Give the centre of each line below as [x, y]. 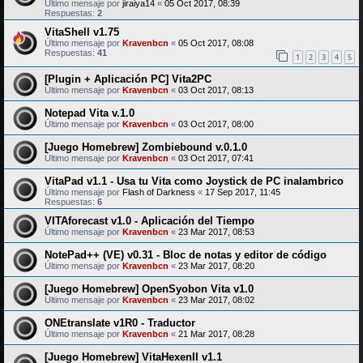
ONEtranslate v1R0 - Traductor [120, 323]
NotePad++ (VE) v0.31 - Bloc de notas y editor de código [186, 255]
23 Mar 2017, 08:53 [216, 232]
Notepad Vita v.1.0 [90, 113]
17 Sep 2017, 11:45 [243, 192]
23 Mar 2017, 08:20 [216, 266]
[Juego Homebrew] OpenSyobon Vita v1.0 [149, 289]
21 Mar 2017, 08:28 [216, 334]
